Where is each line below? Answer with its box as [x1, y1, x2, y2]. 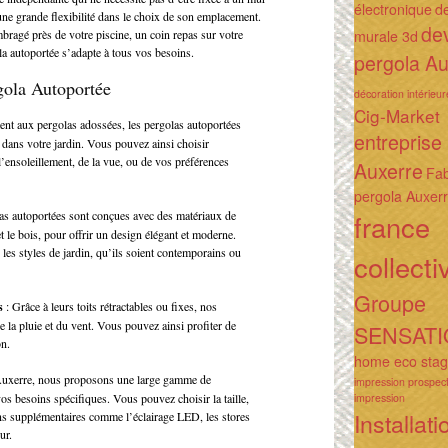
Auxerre [354, 157, 423, 186]
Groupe [354, 287, 426, 319]
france [354, 207, 430, 247]
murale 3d [354, 26, 418, 47]
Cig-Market [354, 103, 440, 129]
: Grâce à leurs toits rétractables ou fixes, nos [3, 297, 217, 314]
